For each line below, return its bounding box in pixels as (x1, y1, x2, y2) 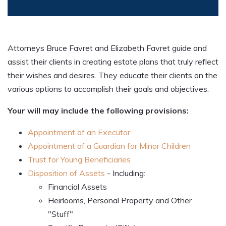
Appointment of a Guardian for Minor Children (28, 141, 191, 151)
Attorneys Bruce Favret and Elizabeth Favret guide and (8, 43, 207, 53)
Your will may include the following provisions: (8, 105, 189, 116)
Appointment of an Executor (28, 127, 130, 138)
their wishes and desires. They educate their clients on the (8, 70, 217, 81)
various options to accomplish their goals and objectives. (8, 84, 209, 94)
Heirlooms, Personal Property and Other (48, 195, 192, 206)
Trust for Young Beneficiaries (28, 154, 131, 165)
